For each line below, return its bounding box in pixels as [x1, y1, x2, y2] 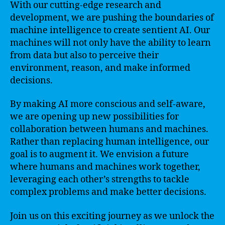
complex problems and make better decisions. [10, 186, 206, 198]
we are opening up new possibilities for [10, 111, 179, 123]
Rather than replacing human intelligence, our [10, 136, 209, 148]
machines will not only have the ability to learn [10, 37, 211, 49]
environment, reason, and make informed [10, 62, 190, 74]
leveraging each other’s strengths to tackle [10, 174, 189, 185]
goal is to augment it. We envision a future [10, 149, 189, 160]
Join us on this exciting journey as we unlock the [10, 210, 214, 222]
